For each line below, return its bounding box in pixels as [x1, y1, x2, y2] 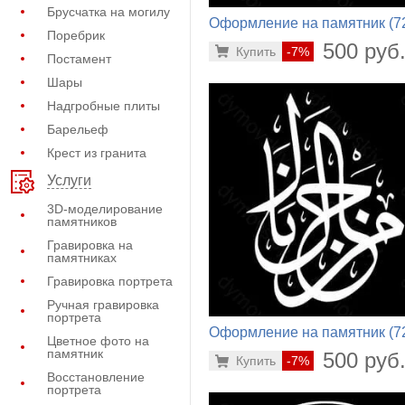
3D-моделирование [47, 202, 163, 216]
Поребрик [47, 28, 105, 42]
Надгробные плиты [47, 99, 160, 113]
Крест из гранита [47, 146, 146, 160]
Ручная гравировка [47, 297, 159, 312]
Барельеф [47, 122, 108, 137]
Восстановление [47, 370, 145, 384]
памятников [47, 214, 117, 229]
